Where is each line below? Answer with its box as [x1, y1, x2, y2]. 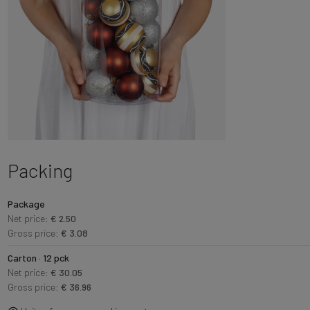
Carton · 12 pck [7, 252, 69, 264]
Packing [7, 158, 73, 182]
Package [7, 198, 45, 210]
